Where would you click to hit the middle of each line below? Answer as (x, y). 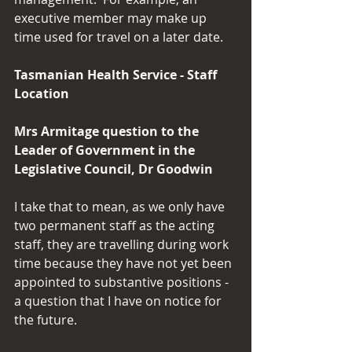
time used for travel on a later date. (119, 37)
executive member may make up (112, 18)
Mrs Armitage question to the (108, 131)
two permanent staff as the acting (116, 225)
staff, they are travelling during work (123, 244)
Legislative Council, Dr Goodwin (114, 169)
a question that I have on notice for (119, 301)
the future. (46, 320)
